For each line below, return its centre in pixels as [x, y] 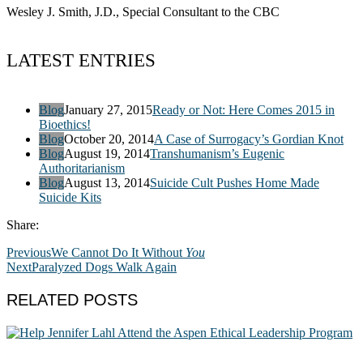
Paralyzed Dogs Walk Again [104, 267]
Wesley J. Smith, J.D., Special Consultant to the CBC [143, 11]
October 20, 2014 [109, 139]
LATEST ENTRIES [81, 61]
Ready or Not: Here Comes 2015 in [243, 109]
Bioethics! [65, 124]
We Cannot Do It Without [118, 252]
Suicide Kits [70, 197]
